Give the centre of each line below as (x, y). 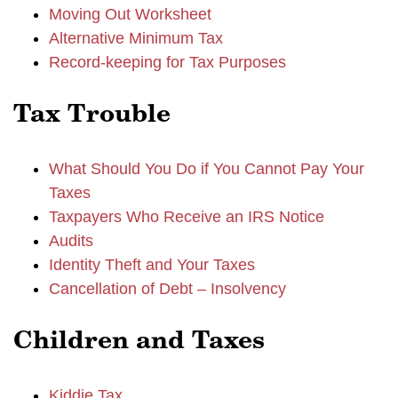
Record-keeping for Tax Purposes (167, 62)
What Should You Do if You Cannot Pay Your (207, 169)
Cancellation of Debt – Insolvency (167, 289)
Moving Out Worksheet (130, 14)
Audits (71, 241)
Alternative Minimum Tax (136, 38)
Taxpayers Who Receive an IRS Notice (187, 217)
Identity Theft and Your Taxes (152, 265)
